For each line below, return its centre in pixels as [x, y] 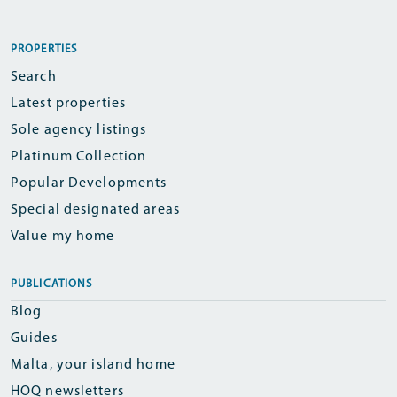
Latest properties [69, 104]
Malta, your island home [93, 365]
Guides [34, 339]
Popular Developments [89, 183]
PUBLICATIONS [52, 284]
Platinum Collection [79, 157]
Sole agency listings [79, 130]
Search [34, 77]
